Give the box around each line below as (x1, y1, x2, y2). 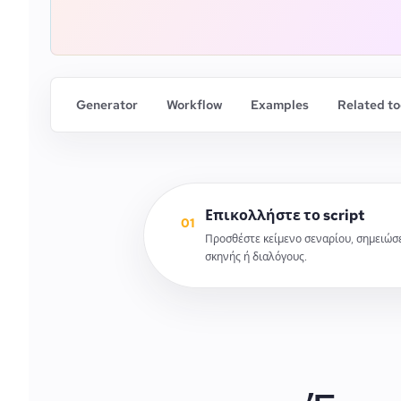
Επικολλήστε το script (205, 206, 364, 225)
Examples (251, 97, 309, 113)
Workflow (166, 97, 222, 113)
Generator (76, 97, 138, 113)
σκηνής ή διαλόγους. (205, 250, 307, 264)
